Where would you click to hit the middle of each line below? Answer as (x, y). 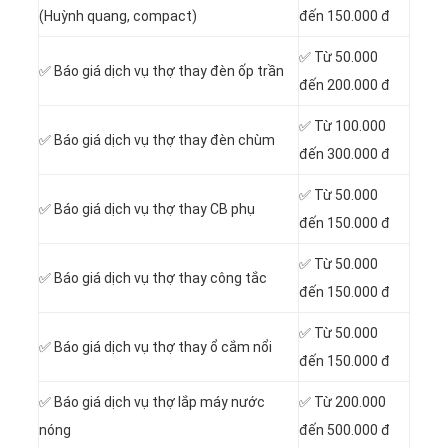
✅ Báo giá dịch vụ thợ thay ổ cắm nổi (155, 347)
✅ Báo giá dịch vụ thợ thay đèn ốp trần (161, 71)
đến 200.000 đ (344, 85)
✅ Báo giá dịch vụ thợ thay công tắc (153, 278)
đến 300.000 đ (344, 154)
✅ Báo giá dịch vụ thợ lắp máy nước (152, 402)
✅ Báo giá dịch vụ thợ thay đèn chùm (157, 140)
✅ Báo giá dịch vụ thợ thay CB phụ (147, 209)
